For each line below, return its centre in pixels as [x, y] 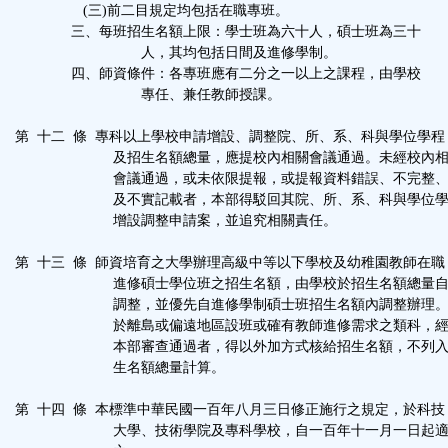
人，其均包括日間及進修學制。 [176, 52]
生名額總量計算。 [120, 367]
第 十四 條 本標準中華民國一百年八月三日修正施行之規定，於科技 [230, 409]
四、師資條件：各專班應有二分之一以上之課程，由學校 [218, 73]
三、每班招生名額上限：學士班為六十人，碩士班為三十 [218, 31]
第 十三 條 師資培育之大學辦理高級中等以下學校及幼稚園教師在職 [230, 262]
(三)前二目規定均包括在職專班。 [152, 10]
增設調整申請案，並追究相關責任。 [176, 220]
